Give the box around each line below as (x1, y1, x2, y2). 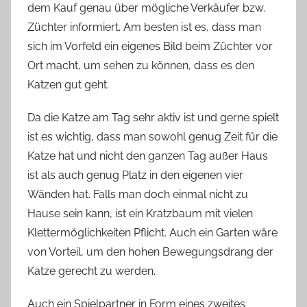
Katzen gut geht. (27, 78, 109, 92)
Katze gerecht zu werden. (27, 265, 156, 278)
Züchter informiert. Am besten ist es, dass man (27, 21, 261, 34)
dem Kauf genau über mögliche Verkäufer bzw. (27, 1, 265, 15)
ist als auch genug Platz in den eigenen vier (27, 169, 243, 182)
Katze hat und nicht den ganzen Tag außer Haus (27, 149, 268, 163)
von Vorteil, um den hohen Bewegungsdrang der (27, 245, 273, 259)
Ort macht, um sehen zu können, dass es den (27, 59, 254, 73)
